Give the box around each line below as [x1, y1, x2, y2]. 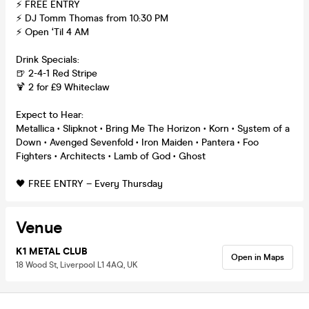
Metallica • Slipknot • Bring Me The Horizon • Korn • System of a [16, 122, 290, 134]
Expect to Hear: [16, 108, 83, 121]
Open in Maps [231, 252, 284, 262]
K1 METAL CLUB [16, 245, 88, 257]
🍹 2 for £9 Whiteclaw [16, 81, 110, 93]
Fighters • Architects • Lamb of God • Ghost [16, 150, 206, 162]
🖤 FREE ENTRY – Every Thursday [16, 177, 163, 190]
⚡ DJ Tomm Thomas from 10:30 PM [16, 12, 168, 24]
